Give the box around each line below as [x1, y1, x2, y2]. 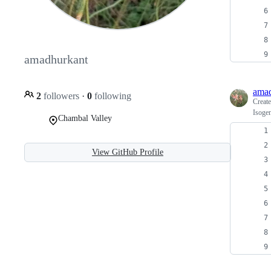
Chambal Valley [58, 113, 112, 123]
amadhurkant [24, 53, 88, 67]
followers [41, 90, 82, 101]
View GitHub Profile [92, 147, 163, 157]
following [92, 90, 131, 101]
